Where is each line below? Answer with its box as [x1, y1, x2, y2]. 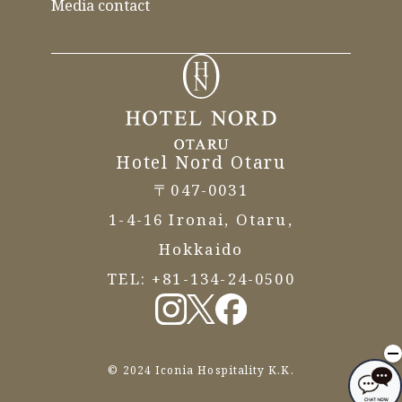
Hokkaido [158, 239, 244, 260]
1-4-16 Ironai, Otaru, [109, 209, 293, 231]
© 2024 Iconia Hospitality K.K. [108, 362, 294, 377]
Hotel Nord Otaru [115, 151, 287, 175]
